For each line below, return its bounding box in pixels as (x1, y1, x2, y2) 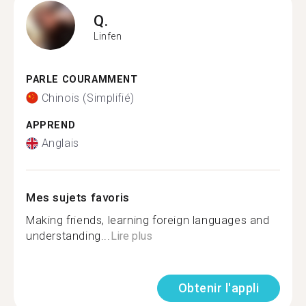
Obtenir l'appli (178, 281, 259, 295)
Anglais (41, 137, 79, 150)
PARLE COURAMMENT (26, 74, 138, 85)
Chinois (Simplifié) (41, 91, 135, 105)
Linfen (94, 30, 122, 42)
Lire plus (110, 229, 152, 242)
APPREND (26, 119, 76, 131)
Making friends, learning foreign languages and (26, 214, 270, 227)
